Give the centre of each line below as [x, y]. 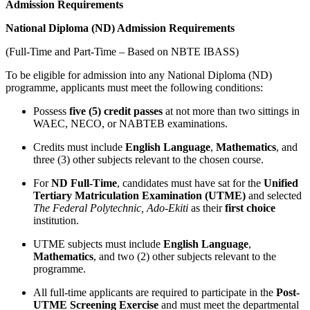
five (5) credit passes [116, 111]
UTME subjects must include [98, 244]
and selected [274, 196]
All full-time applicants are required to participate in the [155, 293]
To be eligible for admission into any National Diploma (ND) [139, 75]
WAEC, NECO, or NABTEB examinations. [130, 124]
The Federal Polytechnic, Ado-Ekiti [111, 208]
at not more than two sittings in [231, 111]
